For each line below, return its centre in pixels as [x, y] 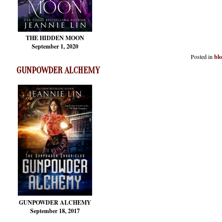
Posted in [202, 56]
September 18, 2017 [55, 211]
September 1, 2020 [55, 47]
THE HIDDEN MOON [55, 38]
